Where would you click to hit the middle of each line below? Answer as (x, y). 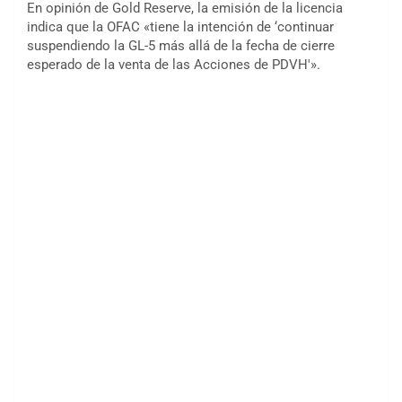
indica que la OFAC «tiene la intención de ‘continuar (180, 27)
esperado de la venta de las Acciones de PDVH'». (174, 65)
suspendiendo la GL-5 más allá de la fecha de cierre (181, 46)
